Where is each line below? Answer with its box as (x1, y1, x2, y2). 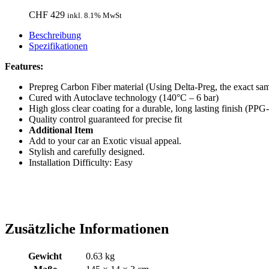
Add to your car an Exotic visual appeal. (29, 136, 181, 147)
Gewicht (28, 250, 62, 261)
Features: (5, 61, 43, 72)
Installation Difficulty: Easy (29, 157, 133, 168)
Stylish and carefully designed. (29, 147, 145, 157)
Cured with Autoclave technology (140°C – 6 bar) (29, 92, 219, 103)
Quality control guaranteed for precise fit (29, 114, 182, 125)
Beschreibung (29, 30, 81, 41)
